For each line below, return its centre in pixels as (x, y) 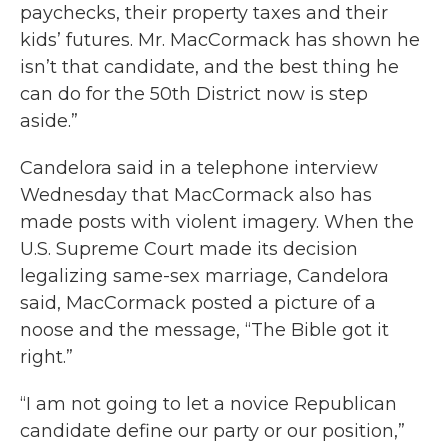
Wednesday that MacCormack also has (196, 195)
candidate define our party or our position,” (212, 431)
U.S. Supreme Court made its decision (189, 249)
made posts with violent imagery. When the (217, 222)
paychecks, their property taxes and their (204, 13)
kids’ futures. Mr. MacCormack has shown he (220, 40)
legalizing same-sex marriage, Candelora (204, 276)
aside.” (49, 121)
